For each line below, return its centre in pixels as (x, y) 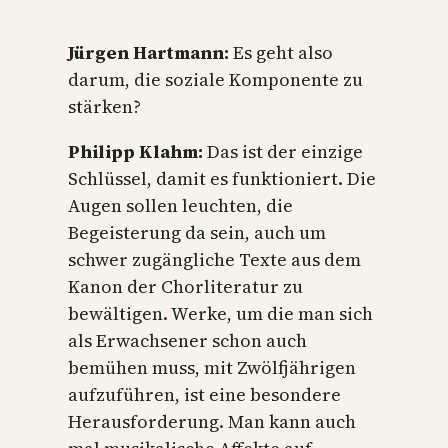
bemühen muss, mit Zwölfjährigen (212, 368)
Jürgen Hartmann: (150, 53)
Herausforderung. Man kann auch (212, 422)
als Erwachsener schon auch (187, 341)
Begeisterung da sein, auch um (197, 233)
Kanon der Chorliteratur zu (185, 287)
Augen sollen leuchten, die (180, 206)
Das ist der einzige (285, 152)
